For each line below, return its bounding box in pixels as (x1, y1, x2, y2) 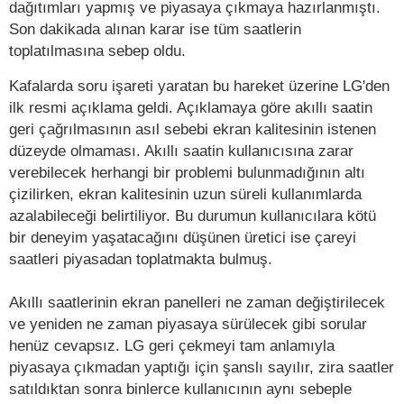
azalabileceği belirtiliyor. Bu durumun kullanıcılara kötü (9, 207, 376, 225)
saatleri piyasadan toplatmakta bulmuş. (9, 250, 272, 269)
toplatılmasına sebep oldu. (9, 41, 186, 60)
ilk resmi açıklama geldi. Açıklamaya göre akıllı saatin (9, 98, 372, 117)
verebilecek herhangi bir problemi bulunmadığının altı (9, 163, 365, 182)
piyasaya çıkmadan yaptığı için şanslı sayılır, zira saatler (9, 358, 394, 377)
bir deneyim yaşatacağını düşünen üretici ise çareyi (9, 228, 356, 247)
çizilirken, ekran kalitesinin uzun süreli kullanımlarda (9, 185, 362, 204)
